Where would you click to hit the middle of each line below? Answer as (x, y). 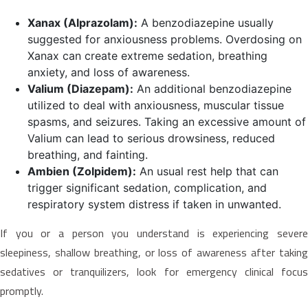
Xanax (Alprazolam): (82, 22)
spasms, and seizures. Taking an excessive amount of (167, 121)
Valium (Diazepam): (80, 88)
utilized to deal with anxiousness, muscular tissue (156, 105)
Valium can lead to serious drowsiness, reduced (151, 138)
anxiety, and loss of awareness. (109, 72)
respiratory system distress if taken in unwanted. (154, 204)
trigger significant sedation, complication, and (147, 187)
